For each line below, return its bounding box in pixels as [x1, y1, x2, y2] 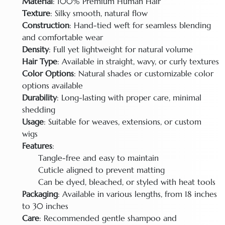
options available [22, 80, 83, 91]
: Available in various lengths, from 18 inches [58, 189, 217, 199]
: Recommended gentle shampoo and [39, 213, 177, 223]
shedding [22, 104, 55, 115]
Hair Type [22, 56, 57, 67]
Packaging [22, 189, 58, 199]
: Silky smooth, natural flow [50, 8, 148, 19]
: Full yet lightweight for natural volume [49, 44, 193, 55]
